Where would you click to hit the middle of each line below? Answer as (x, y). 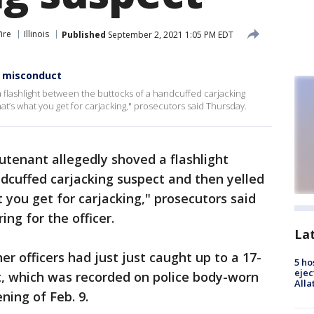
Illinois (36, 34)
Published (84, 34)
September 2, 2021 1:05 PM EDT (170, 34)
